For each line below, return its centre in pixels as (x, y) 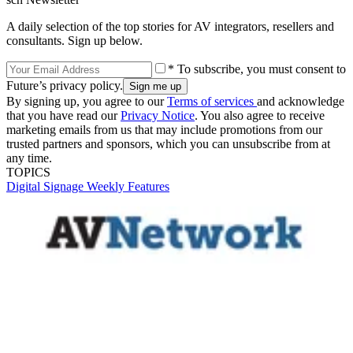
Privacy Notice (158, 115)
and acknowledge (301, 101)
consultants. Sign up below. (74, 40)
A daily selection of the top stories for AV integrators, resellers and (170, 26)
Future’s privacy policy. (65, 85)
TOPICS (28, 172)
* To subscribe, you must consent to (257, 69)
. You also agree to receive (260, 115)
